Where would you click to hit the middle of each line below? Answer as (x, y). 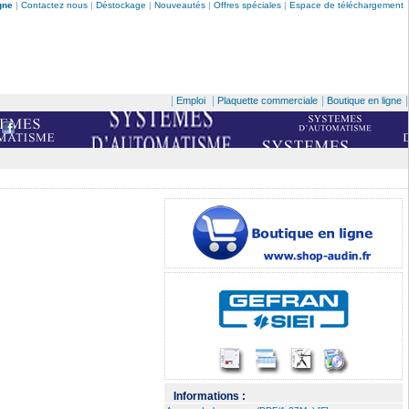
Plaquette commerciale (267, 100)
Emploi (191, 100)
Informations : (210, 396)
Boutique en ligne (364, 100)
